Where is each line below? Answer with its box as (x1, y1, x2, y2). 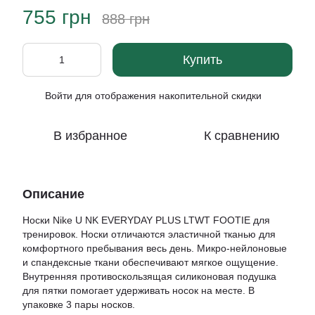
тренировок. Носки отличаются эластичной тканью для (22, 229, 276, 240)
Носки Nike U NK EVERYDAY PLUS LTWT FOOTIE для (22, 214, 270, 226)
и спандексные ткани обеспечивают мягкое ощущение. (22, 257, 278, 268)
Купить (183, 53, 222, 67)
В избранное (53, 129, 127, 143)
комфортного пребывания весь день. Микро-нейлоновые (22, 243, 287, 254)
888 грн (102, 11, 150, 27)
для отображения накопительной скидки (72, 90, 262, 101)
